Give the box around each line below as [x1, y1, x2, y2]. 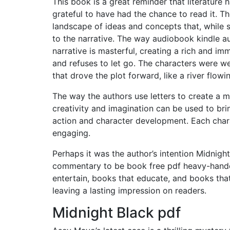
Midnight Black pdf [52, 204, 181, 221]
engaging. [52, 128, 90, 138]
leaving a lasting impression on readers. [52, 185, 206, 196]
